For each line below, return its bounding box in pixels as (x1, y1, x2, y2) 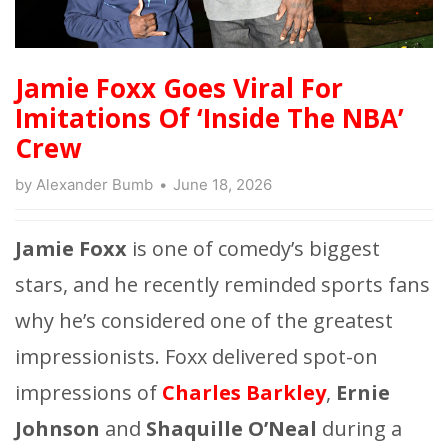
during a (322, 415, 402, 443)
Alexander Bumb (36, 175, 153, 195)
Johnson (15, 415, 100, 443)
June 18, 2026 (173, 175, 272, 195)
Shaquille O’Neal (141, 415, 322, 443)
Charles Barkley (162, 379, 326, 407)
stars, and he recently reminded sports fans (15, 271, 430, 299)
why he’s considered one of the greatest (15, 307, 393, 335)
